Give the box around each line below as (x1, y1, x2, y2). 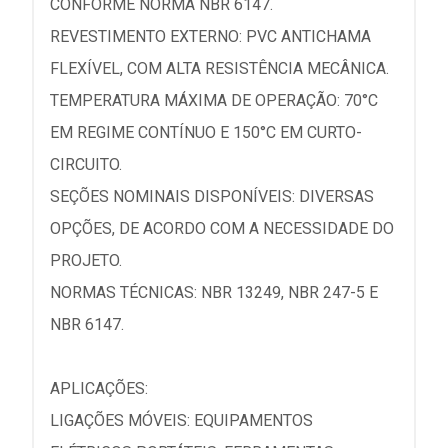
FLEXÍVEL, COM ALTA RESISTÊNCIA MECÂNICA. (50, 59, 389, 78)
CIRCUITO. (50, 155, 122, 174)
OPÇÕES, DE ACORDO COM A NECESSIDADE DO (50, 219, 394, 238)
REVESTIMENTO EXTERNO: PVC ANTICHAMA (50, 27, 371, 46)
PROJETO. (50, 251, 122, 270)
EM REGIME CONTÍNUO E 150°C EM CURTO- (50, 123, 362, 142)
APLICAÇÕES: (50, 379, 148, 398)
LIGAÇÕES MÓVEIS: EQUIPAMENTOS (50, 411, 313, 430)
